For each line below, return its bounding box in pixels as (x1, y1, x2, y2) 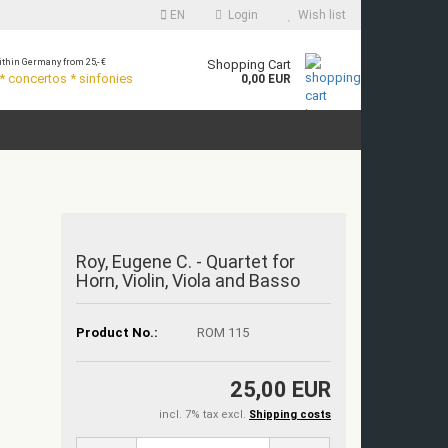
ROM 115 (197, 324, 250, 340)
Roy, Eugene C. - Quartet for (76, 251, 296, 272)
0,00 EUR (241, 72, 291, 86)
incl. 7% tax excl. (159, 408, 249, 421)
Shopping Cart (207, 57, 291, 72)
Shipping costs (249, 408, 331, 421)
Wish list (292, 8, 346, 22)
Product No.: (76, 324, 159, 340)
